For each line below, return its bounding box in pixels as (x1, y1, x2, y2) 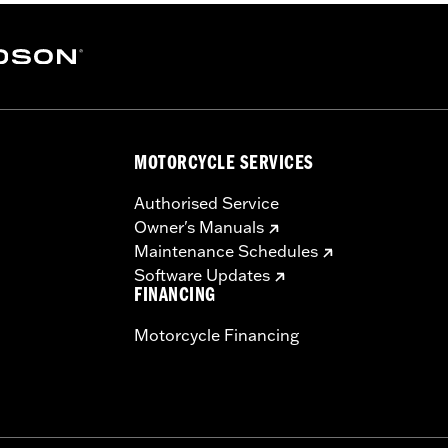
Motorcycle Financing (134, 325, 299, 346)
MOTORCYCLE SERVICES (134, 155, 314, 177)
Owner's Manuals (134, 217, 264, 238)
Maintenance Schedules (134, 241, 318, 262)
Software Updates (134, 265, 270, 286)
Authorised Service (134, 193, 279, 214)
